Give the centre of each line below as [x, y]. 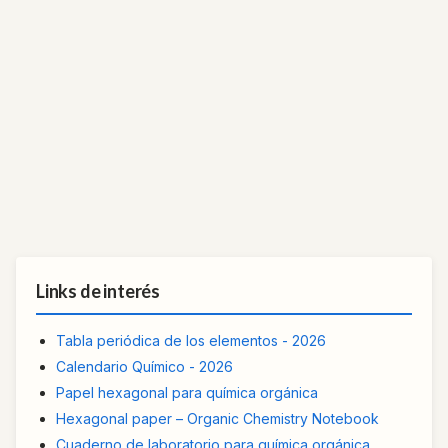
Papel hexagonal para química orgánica [187, 393]
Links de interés [98, 291]
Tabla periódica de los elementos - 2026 [191, 341]
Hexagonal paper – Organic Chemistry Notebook [217, 419]
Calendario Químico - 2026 [144, 367]
